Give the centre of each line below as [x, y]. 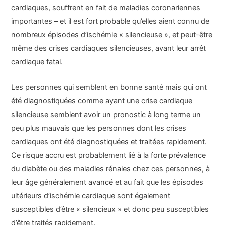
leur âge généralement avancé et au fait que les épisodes [107, 182]
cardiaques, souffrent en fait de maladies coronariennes [106, 8]
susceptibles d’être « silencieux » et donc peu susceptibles [110, 209]
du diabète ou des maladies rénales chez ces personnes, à [111, 168]
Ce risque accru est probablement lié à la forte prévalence [109, 155]
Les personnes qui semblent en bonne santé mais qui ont [109, 87]
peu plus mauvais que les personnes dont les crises [99, 128]
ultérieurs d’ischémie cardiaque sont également [91, 196]
